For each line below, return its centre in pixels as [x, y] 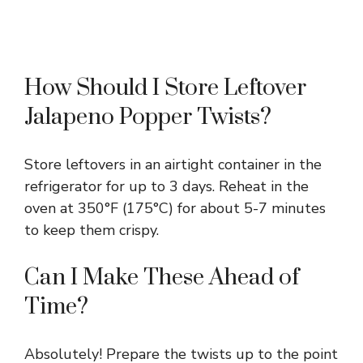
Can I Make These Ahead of [162, 277]
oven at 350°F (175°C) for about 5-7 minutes [175, 208]
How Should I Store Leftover [165, 88]
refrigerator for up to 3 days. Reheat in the [167, 186]
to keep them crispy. [92, 230]
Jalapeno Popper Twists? [148, 117]
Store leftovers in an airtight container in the [173, 164]
